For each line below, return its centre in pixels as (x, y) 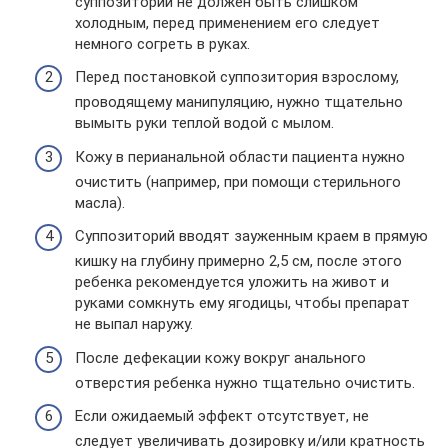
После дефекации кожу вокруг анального (220, 357)
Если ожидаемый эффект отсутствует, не (222, 416)
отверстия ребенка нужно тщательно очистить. (245, 382)
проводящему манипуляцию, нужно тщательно (239, 102)
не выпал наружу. (134, 324)
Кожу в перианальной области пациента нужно (240, 156)
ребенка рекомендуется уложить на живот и (232, 282)
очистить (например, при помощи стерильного (238, 181)
